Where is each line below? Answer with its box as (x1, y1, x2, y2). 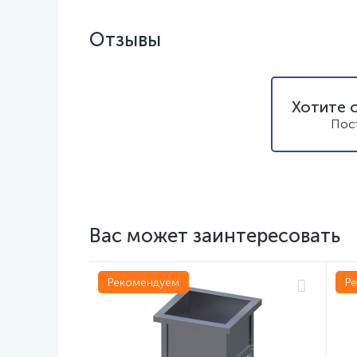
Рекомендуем (108, 276, 179, 289)
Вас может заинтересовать (89, 224, 340, 247)
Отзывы (89, 28, 161, 51)
